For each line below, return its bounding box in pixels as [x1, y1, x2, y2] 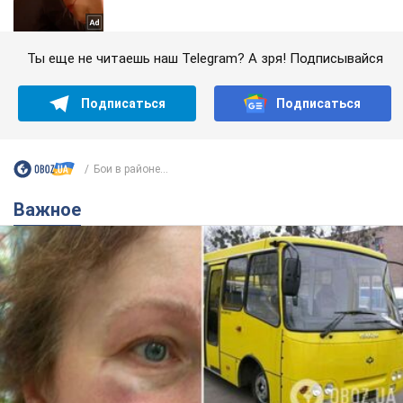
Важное [25, 199, 81, 221]
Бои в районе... [94, 162, 168, 175]
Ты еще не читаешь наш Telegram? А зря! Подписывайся [26, 50, 383, 67]
